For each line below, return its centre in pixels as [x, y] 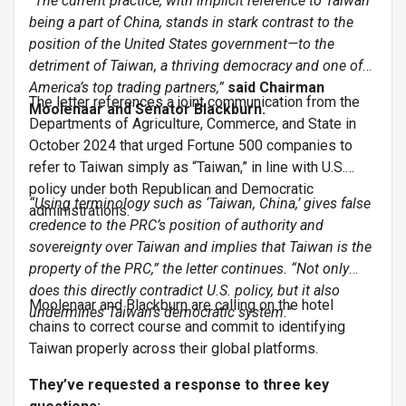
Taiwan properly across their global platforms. [174, 348]
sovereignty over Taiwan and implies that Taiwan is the [200, 246]
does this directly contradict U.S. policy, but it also [184, 290]
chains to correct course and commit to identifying [187, 326]
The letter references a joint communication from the [194, 101]
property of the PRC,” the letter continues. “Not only [189, 268]
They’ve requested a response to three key [179, 384]
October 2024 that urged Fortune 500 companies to [191, 145]
